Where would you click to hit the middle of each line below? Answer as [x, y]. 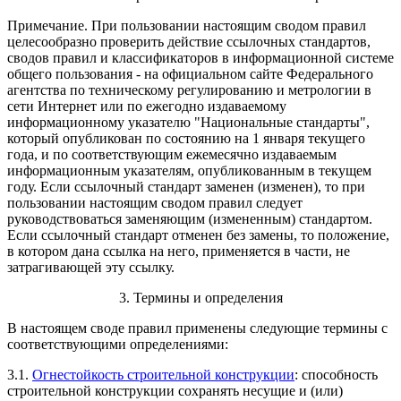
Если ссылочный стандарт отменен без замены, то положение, [198, 235]
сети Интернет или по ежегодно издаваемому [147, 107]
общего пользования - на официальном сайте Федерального [190, 74]
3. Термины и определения [200, 298]
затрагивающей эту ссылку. [91, 268]
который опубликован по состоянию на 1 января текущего [186, 139]
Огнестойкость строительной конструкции [163, 375]
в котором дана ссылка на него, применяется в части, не [179, 252]
